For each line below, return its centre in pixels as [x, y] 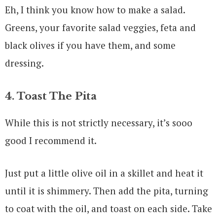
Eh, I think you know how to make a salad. [95, 10]
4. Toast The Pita [51, 96]
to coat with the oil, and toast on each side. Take [109, 209]
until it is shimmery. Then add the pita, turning [107, 191]
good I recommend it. [51, 141]
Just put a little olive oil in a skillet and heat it [104, 173]
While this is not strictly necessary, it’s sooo [99, 123]
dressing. [24, 63]
